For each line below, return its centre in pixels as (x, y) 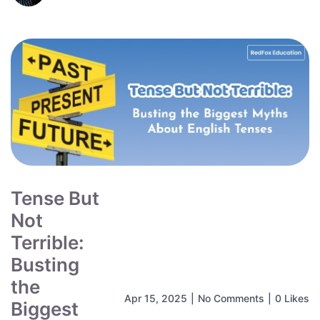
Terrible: (47, 243)
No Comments (231, 298)
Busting (45, 265)
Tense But (55, 199)
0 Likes (292, 298)
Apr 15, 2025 (156, 298)
